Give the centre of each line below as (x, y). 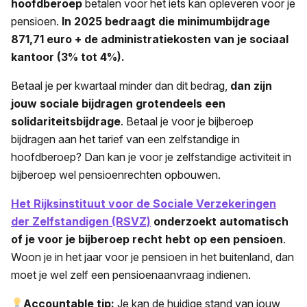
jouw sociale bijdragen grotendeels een (118, 103)
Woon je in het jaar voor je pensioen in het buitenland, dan (152, 257)
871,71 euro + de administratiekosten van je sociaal (150, 39)
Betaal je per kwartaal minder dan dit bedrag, (121, 85)
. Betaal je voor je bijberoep (187, 121)
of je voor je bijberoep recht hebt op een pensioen (147, 239)
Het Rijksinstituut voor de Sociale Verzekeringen (144, 203)
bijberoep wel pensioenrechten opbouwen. (116, 174)
